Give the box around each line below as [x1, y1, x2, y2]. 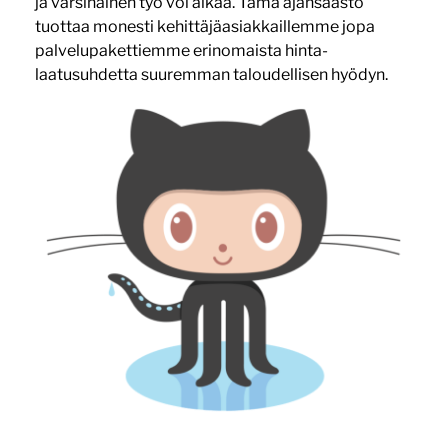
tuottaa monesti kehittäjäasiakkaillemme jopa [34, 16, 375, 36]
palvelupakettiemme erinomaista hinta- [34, 40, 328, 60]
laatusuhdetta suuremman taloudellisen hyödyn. [34, 64, 388, 84]
